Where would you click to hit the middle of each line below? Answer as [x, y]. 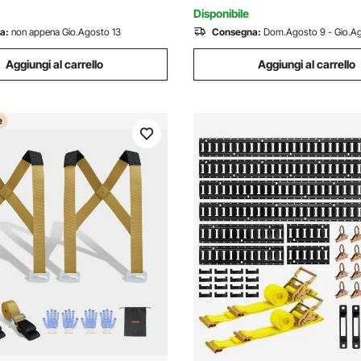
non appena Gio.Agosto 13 [66, 32]
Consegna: [237, 32]
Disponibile [221, 13]
